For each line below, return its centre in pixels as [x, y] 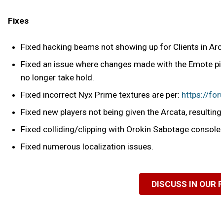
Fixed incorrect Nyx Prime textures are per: [101, 95]
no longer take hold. [57, 78]
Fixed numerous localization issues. [87, 147]
